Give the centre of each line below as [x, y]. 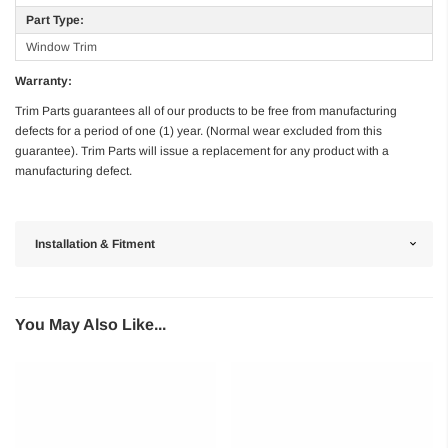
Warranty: [43, 80]
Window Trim [61, 46]
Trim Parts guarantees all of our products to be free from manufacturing [206, 110]
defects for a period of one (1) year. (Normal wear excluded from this [198, 130]
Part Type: [55, 19]
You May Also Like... [90, 324]
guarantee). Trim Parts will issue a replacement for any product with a [202, 150]
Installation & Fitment [95, 243]
